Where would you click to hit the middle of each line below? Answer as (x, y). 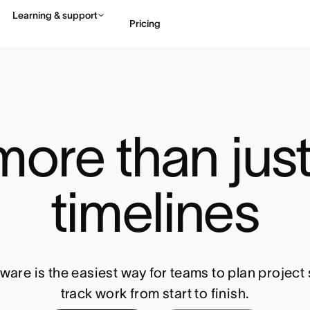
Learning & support (55, 15)
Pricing (145, 23)
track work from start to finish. (155, 293)
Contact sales (245, 81)
